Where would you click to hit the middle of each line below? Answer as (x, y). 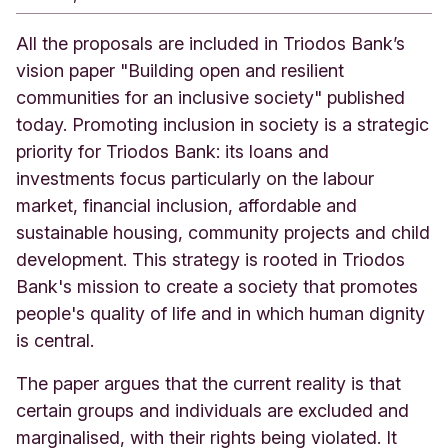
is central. (57, 340)
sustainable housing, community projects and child (223, 232)
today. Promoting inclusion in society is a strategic (222, 124)
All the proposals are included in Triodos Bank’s (210, 43)
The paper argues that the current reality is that (208, 383)
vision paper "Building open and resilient (180, 70)
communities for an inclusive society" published (210, 97)
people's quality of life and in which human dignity (220, 313)
